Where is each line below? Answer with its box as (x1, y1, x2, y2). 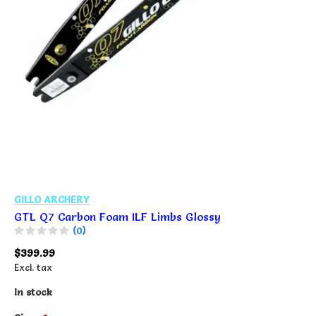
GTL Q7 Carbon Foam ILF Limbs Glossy (14, 209, 221, 224)
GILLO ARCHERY (14, 193, 90, 206)
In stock (14, 285, 52, 298)
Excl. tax (14, 261, 52, 273)
